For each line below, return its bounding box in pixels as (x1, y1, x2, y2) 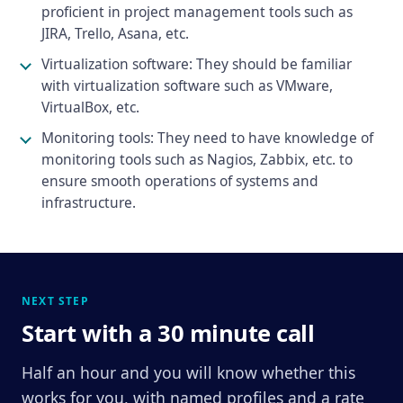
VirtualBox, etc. (41, 97, 139, 117)
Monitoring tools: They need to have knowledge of (41, 128, 373, 148)
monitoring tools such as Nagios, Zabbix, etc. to (41, 149, 353, 169)
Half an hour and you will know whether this (22, 362, 355, 383)
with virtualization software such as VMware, (41, 76, 333, 95)
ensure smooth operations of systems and (41, 171, 318, 191)
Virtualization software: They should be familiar (41, 54, 352, 74)
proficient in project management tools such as (41, 2, 353, 22)
